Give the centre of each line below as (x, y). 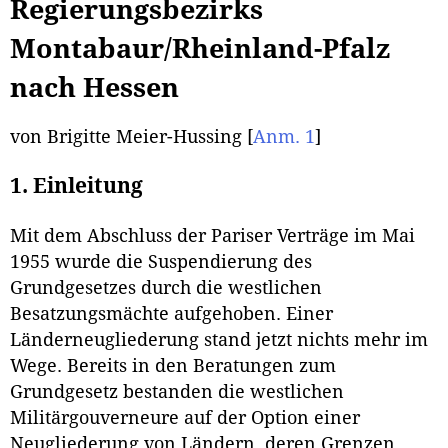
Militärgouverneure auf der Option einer (185, 417)
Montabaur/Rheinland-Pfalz (200, 48)
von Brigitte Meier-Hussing (128, 137)
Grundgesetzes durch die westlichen (166, 287)
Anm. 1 (284, 137)
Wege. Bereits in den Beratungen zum (173, 365)
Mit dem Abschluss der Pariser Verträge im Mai (212, 235)
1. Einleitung (76, 186)
